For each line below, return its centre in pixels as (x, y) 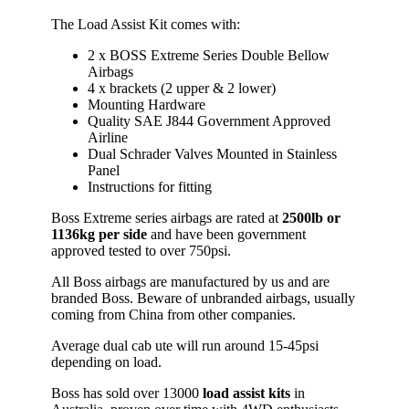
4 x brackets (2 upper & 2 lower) (182, 88)
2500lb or (311, 217)
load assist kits (246, 393)
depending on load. (106, 362)
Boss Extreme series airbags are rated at (167, 217)
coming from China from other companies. (173, 314)
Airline (108, 137)
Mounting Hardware (147, 104)
